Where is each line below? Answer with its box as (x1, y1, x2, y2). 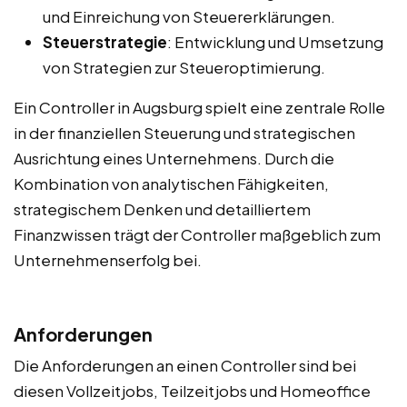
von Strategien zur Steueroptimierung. (43, 56, 325, 77)
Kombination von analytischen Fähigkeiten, (14, 173, 329, 194)
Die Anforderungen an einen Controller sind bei (14, 354, 356, 375)
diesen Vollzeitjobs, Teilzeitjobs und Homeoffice (14, 380, 371, 401)
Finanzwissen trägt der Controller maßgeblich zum (14, 223, 381, 244)
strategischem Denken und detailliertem (14, 198, 311, 219)
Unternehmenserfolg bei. (14, 249, 202, 270)
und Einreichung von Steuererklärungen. (43, 5, 335, 26)
